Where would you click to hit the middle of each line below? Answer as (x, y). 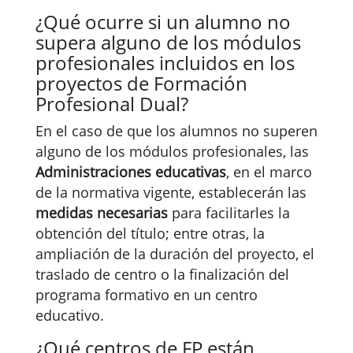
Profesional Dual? (112, 104)
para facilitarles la (231, 213)
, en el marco (269, 172)
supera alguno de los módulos (168, 42)
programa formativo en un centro (147, 295)
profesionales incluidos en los (165, 63)
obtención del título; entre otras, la (150, 233)
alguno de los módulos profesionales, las (172, 151)
